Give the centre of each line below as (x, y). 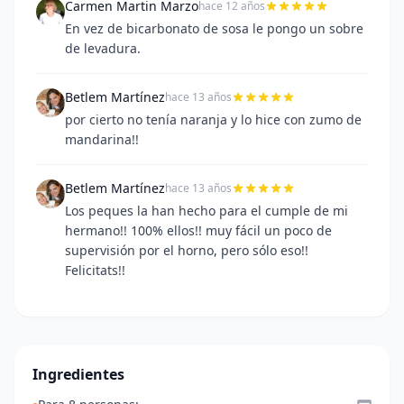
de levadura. (103, 48)
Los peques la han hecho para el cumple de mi (207, 211)
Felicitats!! (95, 270)
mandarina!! (102, 139)
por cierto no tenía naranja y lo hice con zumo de (213, 119)
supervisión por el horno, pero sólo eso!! (187, 250)
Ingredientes (78, 374)
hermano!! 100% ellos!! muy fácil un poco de (198, 230)
